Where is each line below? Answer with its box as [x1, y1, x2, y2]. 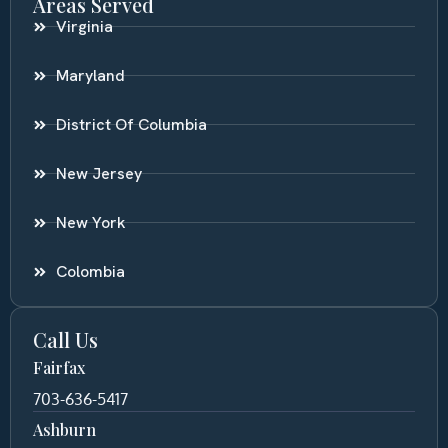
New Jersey [55, 162, 142, 184]
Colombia [55, 260, 125, 282]
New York [55, 211, 126, 233]
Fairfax [33, 356, 85, 378]
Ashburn [33, 418, 96, 440]
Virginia [55, 15, 113, 37]
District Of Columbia [55, 113, 207, 135]
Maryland [55, 64, 125, 86]
